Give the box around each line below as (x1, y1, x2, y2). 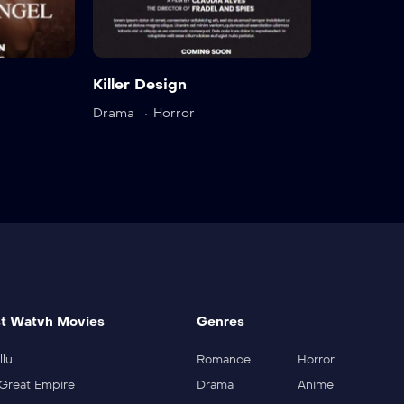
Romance (196, 353, 251, 368)
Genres (196, 314, 244, 330)
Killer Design (93, 76, 187, 94)
